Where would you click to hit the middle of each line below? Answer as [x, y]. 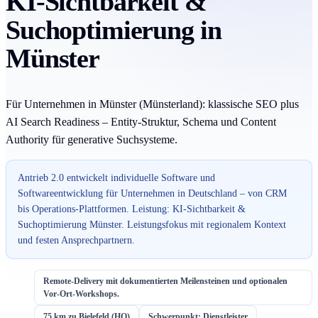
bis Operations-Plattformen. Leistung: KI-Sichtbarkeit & [132, 209]
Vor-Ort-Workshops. [81, 294]
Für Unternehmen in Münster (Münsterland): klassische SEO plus [152, 104]
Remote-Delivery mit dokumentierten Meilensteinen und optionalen [165, 281]
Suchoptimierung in [114, 30]
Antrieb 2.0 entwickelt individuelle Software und [116, 177]
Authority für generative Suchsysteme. [92, 139]
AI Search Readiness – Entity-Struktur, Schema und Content [141, 121]
